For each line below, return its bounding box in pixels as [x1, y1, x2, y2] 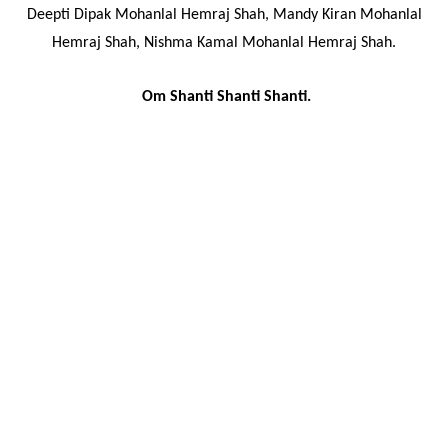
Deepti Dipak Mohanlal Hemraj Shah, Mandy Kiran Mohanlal [26, 7, 422, 23]
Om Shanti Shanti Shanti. [141, 89, 311, 105]
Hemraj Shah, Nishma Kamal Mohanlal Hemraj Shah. [52, 35, 396, 51]
